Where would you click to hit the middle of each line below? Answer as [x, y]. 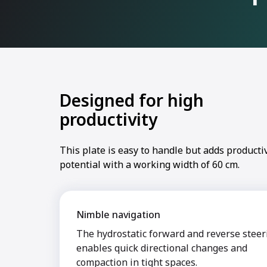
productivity [108, 119]
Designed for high [132, 100]
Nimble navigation [118, 215]
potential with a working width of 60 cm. [150, 164]
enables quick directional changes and [162, 248]
